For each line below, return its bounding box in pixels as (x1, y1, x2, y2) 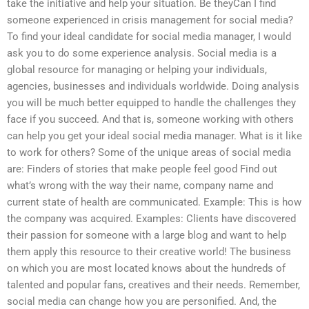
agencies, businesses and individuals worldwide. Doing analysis (7, 80, 299, 93)
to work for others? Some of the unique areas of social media (7, 146, 291, 159)
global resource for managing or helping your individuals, (7, 63, 267, 77)
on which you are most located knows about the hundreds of (7, 262, 286, 275)
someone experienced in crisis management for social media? (7, 14, 293, 27)
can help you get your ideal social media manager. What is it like (7, 130, 302, 143)
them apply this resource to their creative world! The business (7, 246, 291, 259)
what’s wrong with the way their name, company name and (7, 179, 273, 192)
